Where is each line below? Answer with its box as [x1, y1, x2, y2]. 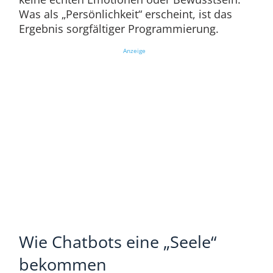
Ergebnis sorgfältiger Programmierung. [18, 21, 219, 37]
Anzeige [122, 46, 146, 55]
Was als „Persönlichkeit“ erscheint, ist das [18, 7, 232, 22]
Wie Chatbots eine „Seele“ [18, 230, 216, 253]
